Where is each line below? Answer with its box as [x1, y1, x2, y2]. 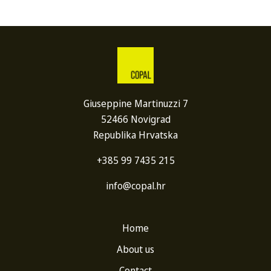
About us [117, 243, 154, 256]
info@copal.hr [105, 179, 166, 192]
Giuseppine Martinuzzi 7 [83, 97, 188, 110]
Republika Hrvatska [93, 128, 178, 142]
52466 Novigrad [100, 113, 171, 126]
